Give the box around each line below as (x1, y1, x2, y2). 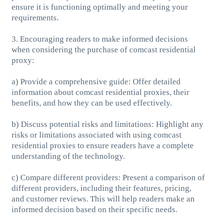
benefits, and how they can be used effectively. (11, 98, 172, 108)
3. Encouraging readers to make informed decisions (11, 34, 188, 44)
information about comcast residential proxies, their (11, 87, 189, 97)
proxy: (11, 55, 34, 65)
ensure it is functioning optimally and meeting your (11, 2, 188, 12)
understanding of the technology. (11, 151, 125, 161)
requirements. (11, 13, 59, 22)
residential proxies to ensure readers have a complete (11, 140, 194, 150)
